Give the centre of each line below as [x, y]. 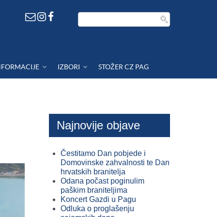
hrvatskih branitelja [93, 172]
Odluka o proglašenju [97, 209]
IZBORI [69, 67]
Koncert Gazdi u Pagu [98, 199]
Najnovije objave [98, 125]
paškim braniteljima [94, 190]
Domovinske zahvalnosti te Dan [115, 163]
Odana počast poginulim [102, 181]
